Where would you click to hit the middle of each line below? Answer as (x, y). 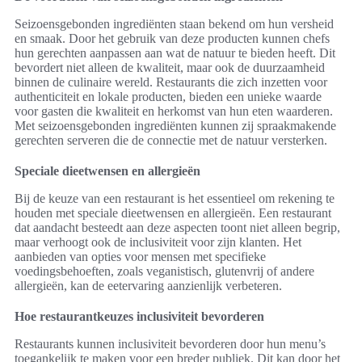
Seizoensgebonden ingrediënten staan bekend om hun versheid (174, 24)
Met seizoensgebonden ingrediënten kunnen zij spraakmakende (175, 126)
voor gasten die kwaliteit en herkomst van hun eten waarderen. (174, 112)
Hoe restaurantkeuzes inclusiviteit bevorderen (139, 317)
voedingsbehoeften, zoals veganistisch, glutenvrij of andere (164, 271)
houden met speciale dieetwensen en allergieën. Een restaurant (173, 213)
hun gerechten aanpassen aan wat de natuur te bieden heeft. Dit (175, 53)
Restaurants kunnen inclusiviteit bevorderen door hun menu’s (170, 344)
